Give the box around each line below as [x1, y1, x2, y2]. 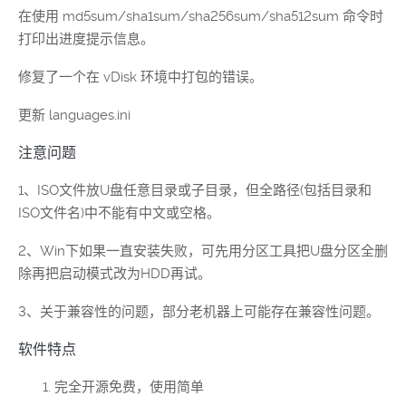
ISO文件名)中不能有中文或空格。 [18, 205, 220, 221]
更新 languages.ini [18, 107, 130, 123]
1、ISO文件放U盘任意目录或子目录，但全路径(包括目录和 [18, 182, 372, 198]
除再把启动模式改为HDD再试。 [18, 266, 211, 282]
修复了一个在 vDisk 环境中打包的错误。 [18, 69, 263, 85]
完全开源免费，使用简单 [54, 379, 204, 395]
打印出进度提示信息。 [18, 31, 154, 47]
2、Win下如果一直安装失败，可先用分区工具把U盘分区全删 [18, 243, 388, 259]
